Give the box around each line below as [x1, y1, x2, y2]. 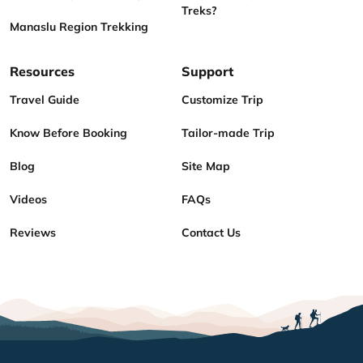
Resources [10, 62, 75, 79]
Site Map [181, 158, 230, 173]
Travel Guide [10, 92, 79, 107]
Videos [10, 191, 47, 207]
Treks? [181, 2, 217, 18]
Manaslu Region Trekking [10, 19, 148, 34]
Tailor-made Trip [181, 125, 275, 140]
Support [181, 62, 233, 79]
